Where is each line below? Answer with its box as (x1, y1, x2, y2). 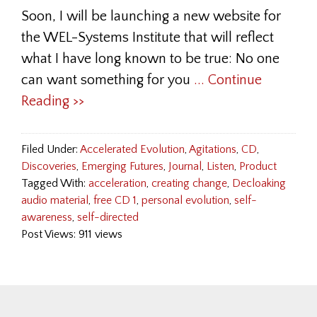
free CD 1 (93, 194, 137, 207)
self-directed (77, 211, 139, 224)
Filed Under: (21, 143, 80, 156)
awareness (21, 211, 72, 224)
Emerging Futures (81, 160, 163, 173)
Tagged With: (21, 177, 88, 190)
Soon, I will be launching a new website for (21, 8, 281, 24)
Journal (168, 160, 202, 173)
